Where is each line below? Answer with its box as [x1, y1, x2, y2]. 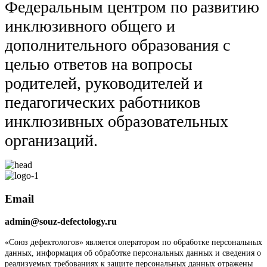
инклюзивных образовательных [5, 112, 228, 131]
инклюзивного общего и [5, 17, 175, 35]
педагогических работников [5, 93, 200, 111]
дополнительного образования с [5, 36, 230, 54]
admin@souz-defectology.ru [5, 216, 117, 227]
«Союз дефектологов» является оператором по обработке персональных [5, 238, 262, 247]
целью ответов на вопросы [5, 55, 193, 73]
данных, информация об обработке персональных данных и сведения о [5, 249, 261, 258]
